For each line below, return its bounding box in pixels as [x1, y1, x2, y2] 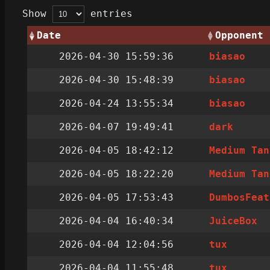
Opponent [215, 30, 263, 42]
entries [84, 8, 133, 20]
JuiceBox [209, 215, 258, 227]
